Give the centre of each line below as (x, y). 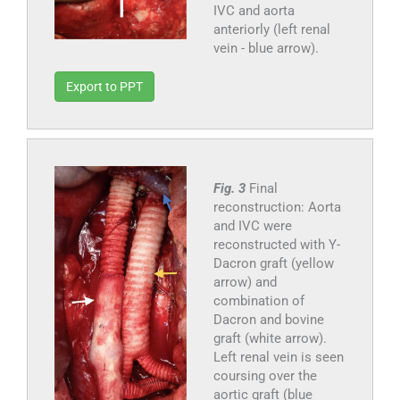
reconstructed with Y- (276, 245)
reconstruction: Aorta (277, 208)
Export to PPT (104, 87)
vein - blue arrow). (266, 49)
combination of (258, 301)
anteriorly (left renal (271, 30)
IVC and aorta (254, 11)
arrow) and (245, 283)
